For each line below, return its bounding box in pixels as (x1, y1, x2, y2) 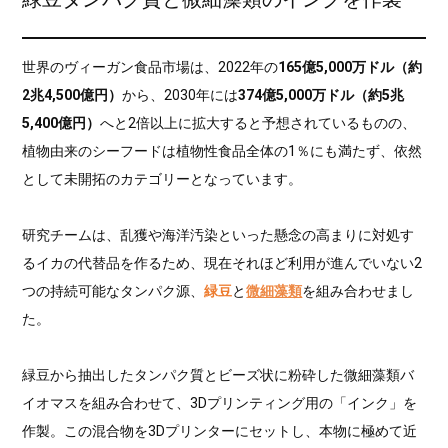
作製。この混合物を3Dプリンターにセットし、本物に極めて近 (22, 422, 418, 439)
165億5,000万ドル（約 (278, 58, 423, 75)
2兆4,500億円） (22, 86, 123, 103)
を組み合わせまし (302, 282, 415, 299)
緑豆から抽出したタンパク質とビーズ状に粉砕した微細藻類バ (22, 366, 415, 383)
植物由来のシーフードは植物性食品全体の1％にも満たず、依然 (22, 142, 423, 159)
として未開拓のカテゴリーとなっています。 (22, 170, 303, 187)
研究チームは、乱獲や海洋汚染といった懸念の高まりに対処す (22, 226, 415, 243)
